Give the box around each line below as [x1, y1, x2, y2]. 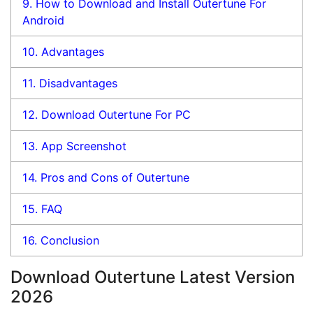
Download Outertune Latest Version [10, 266, 295, 287]
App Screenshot [38, 138, 127, 153]
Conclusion [37, 233, 100, 247]
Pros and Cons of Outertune [37, 170, 190, 184]
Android [22, 13, 65, 27]
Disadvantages [36, 75, 118, 90]
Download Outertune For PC [38, 107, 191, 122]
